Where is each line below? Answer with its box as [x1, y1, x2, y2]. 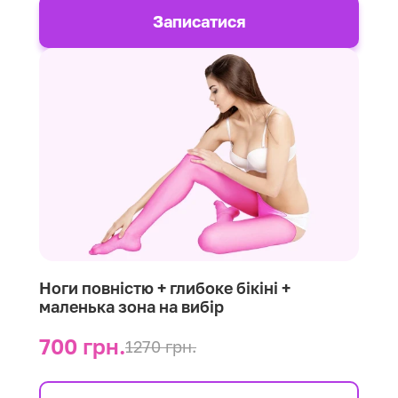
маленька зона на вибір [39, 297, 224, 317]
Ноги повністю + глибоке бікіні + [39, 278, 291, 298]
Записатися [152, 11, 246, 31]
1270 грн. [125, 336, 196, 356]
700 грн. [39, 333, 125, 360]
